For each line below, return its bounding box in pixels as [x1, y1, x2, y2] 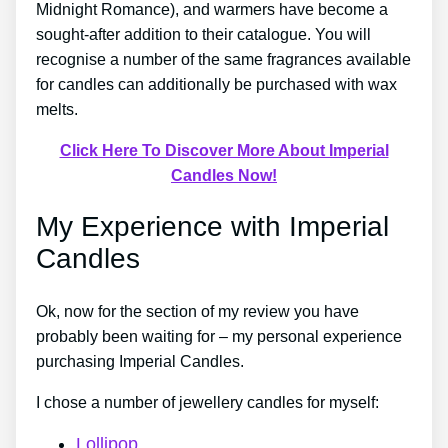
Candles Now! [171, 167, 277, 185]
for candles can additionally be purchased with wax [36, 76, 397, 94]
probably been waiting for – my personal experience [36, 327, 402, 345]
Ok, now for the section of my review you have [36, 302, 359, 320]
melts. [36, 101, 78, 119]
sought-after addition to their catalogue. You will [36, 26, 371, 44]
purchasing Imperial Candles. [36, 352, 244, 370]
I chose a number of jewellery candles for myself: [36, 393, 379, 411]
